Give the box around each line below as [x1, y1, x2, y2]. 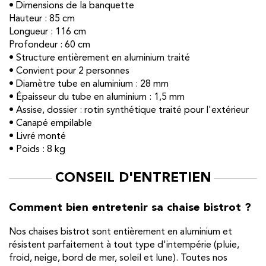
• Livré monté [9, 131, 66, 141]
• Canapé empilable [9, 118, 94, 128]
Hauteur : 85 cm [9, 14, 75, 24]
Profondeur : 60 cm [9, 40, 90, 50]
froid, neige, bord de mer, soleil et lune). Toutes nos [9, 254, 227, 264]
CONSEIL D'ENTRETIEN [55, 171, 211, 185]
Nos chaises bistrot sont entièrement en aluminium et [9, 227, 232, 237]
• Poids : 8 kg [9, 144, 65, 154]
